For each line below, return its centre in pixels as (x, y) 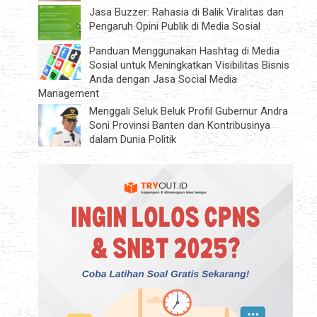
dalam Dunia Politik (133, 140)
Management (69, 94)
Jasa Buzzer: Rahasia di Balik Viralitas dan (186, 12)
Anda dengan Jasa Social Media (163, 80)
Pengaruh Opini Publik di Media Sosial (175, 26)
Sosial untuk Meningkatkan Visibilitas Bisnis (189, 65)
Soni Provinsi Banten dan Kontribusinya (180, 126)
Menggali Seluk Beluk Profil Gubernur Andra (189, 111)
